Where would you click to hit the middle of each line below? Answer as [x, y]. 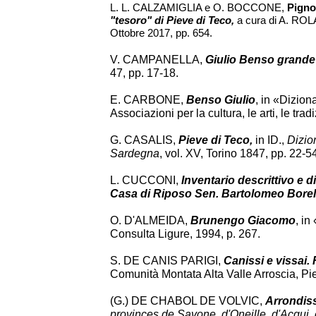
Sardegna [135, 153]
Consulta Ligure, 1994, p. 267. [185, 234]
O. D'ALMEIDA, [150, 220]
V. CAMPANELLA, [158, 60]
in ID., [268, 140]
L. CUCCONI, [146, 180]
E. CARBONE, [148, 100]
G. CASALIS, [144, 140]
